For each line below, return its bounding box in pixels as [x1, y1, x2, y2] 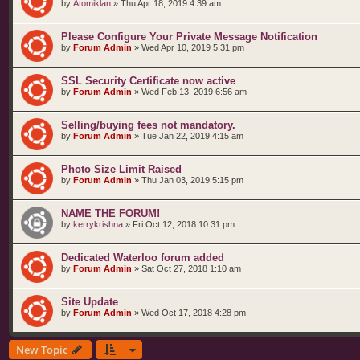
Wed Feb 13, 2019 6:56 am [141, 87, 247, 96]
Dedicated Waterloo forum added [61, 252, 224, 264]
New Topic [16, 342, 67, 357]
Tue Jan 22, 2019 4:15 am [141, 131, 243, 141]
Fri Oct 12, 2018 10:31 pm [133, 219, 235, 229]
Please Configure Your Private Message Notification [61, 31, 317, 43]
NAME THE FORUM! [61, 207, 160, 219]
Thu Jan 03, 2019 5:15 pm [141, 175, 243, 185]
